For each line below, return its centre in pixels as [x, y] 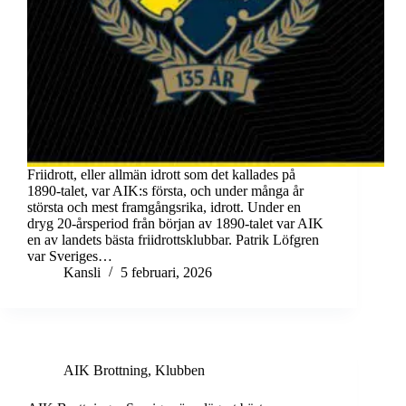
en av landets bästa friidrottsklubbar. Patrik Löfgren [173, 240]
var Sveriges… [70, 256]
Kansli [82, 273]
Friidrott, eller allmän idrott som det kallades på [161, 175]
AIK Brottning [106, 371]
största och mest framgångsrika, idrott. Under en [164, 208]
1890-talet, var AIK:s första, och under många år [165, 191]
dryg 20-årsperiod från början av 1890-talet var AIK [175, 224]
